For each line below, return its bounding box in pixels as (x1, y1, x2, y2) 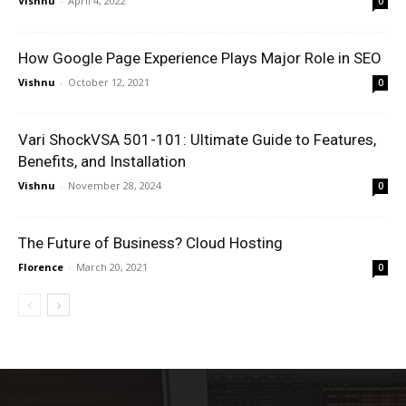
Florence (18, 259, 63, 274)
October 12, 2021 (68, 74, 150, 89)
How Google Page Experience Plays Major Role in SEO (18, 48, 382, 67)
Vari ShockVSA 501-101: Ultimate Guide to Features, (18, 130, 376, 149)
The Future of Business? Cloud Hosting (18, 233, 283, 252)
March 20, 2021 (76, 259, 148, 274)
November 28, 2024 (68, 178, 161, 192)
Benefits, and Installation (18, 151, 186, 170)
